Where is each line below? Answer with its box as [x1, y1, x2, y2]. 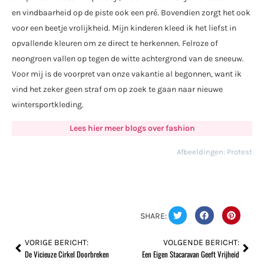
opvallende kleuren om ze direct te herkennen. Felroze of [12, 38, 218, 48]
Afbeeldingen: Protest [177, 147, 252, 157]
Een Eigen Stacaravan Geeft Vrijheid [142, 248, 239, 260]
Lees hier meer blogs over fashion [69, 123, 195, 134]
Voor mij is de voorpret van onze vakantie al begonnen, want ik [12, 68, 242, 79]
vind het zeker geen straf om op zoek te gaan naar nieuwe [12, 84, 223, 94]
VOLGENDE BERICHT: [163, 237, 239, 248]
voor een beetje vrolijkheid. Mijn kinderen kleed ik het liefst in [12, 22, 236, 33]
